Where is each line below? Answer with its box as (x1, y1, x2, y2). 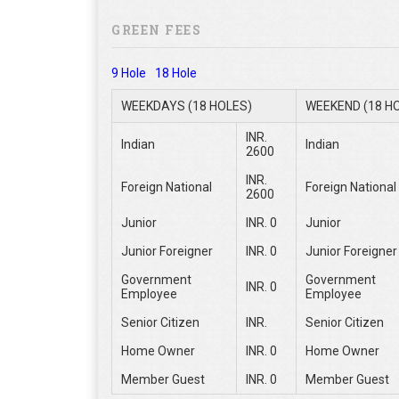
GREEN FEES (111, 20, 201, 38)
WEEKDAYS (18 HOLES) (121, 98, 252, 113)
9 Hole (111, 65, 146, 80)
